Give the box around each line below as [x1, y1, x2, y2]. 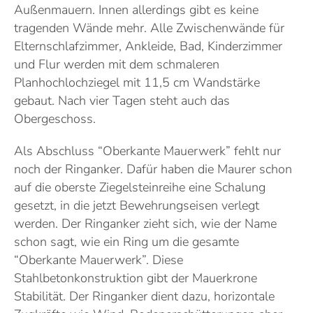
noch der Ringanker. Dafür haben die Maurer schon [14, 161, 292, 178]
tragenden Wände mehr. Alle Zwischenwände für [14, 20, 284, 37]
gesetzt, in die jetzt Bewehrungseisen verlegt [14, 197, 259, 214]
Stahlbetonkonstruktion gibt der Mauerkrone [14, 270, 257, 287]
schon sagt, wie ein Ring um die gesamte [14, 233, 239, 251]
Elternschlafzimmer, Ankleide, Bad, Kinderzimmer [14, 38, 282, 55]
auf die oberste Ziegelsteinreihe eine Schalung [14, 179, 265, 196]
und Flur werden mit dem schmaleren [14, 56, 219, 73]
